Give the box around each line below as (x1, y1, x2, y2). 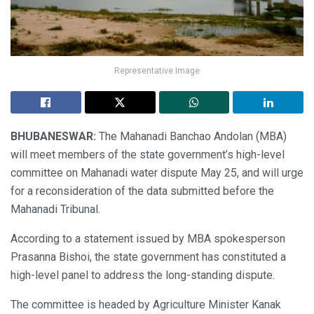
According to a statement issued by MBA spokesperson (11, 231, 285, 245)
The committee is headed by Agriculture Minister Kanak (11, 297, 281, 311)
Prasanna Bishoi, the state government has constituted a (11, 250, 286, 264)
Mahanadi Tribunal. (11, 202, 100, 216)
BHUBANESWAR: (11, 129, 96, 143)
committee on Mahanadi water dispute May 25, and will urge (11, 165, 303, 179)
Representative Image (114, 65, 200, 76)
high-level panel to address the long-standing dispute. (11, 268, 275, 282)
